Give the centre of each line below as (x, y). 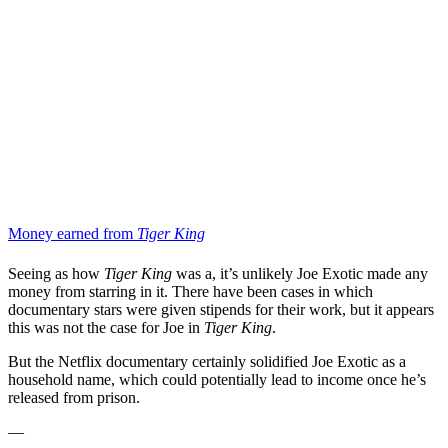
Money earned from (72, 234)
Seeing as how (56, 273)
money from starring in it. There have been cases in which (190, 291)
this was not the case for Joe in (106, 327)
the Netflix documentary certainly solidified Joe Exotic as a (220, 361)
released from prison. (74, 397)
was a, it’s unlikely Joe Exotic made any (302, 273)
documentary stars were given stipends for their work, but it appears (221, 309)
